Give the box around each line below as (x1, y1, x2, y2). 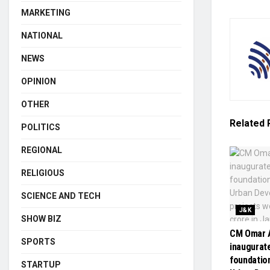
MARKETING (21, 8, 71, 17)
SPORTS (21, 237, 55, 246)
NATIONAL (21, 31, 63, 40)
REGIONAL (21, 145, 62, 155)
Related (230, 117, 265, 129)
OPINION (21, 77, 56, 86)
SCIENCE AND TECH (21, 191, 101, 201)
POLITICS (21, 122, 60, 132)
